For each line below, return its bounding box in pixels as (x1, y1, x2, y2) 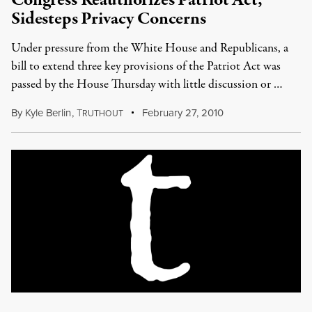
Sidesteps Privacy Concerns (11, 6, 206, 31)
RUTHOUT (81, 107, 123, 119)
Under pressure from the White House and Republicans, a (11, 40, 288, 57)
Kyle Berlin (25, 105, 71, 120)
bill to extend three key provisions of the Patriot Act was (11, 58, 281, 75)
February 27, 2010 (139, 105, 224, 120)
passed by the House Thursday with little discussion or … (11, 76, 283, 93)
